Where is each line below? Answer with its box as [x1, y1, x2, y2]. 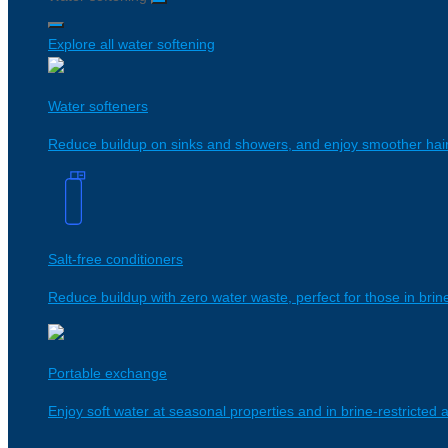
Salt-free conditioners [48, 251, 183, 267]
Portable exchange [48, 365, 167, 381]
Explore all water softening [48, 36, 215, 52]
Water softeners [48, 98, 148, 114]
